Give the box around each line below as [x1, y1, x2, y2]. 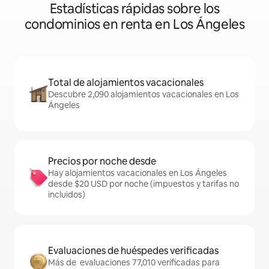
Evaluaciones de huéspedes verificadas [48, 244, 219, 257]
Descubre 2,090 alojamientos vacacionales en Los [48, 89, 239, 100]
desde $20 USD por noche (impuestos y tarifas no [48, 178, 239, 189]
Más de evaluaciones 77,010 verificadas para [48, 257, 220, 268]
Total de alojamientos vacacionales [48, 76, 204, 89]
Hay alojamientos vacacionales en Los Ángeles [48, 168, 227, 178]
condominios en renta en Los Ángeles [24, 16, 245, 33]
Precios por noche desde [48, 155, 156, 168]
